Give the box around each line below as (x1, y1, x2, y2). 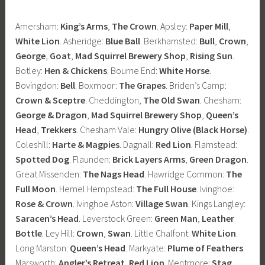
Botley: (15, 64, 45, 76)
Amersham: (15, 20, 61, 32)
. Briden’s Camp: (166, 79, 227, 91)
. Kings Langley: (188, 197, 246, 209)
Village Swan (135, 197, 189, 209)
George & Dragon (15, 108, 88, 121)
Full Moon (15, 182, 56, 195)
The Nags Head (83, 167, 145, 180)
